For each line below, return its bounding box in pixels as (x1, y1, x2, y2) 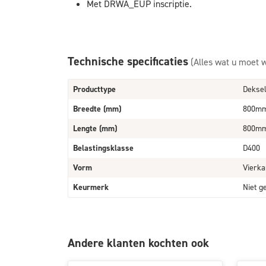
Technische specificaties (68, 53, 188, 69)
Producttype (73, 84, 116, 95)
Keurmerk (73, 182, 109, 193)
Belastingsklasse (73, 142, 134, 154)
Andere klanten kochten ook (68, 235, 209, 251)
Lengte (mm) (73, 123, 117, 134)
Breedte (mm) (73, 103, 121, 115)
